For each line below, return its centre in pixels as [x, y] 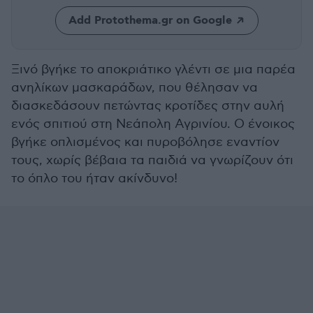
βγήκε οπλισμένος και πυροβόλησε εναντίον [145, 142]
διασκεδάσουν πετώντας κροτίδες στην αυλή [148, 106]
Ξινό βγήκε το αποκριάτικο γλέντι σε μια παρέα [153, 70]
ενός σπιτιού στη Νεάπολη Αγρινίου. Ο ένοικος [153, 124]
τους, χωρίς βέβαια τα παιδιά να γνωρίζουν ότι [152, 160]
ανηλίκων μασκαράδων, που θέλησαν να [134, 88]
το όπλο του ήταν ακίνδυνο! [94, 179]
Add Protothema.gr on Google [150, 21]
